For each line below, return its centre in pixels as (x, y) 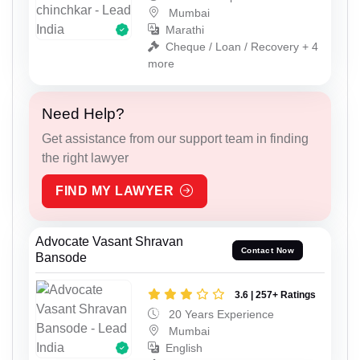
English (184, 348)
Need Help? (83, 113)
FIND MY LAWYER (115, 190)
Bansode (61, 257)
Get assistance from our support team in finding (175, 138)
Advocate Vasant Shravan (109, 241)
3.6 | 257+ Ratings (275, 295)
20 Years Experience (220, 314)
